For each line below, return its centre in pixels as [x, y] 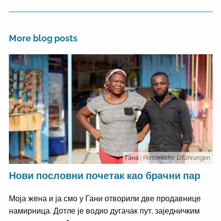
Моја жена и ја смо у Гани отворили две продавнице [105, 199]
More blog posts [43, 38]
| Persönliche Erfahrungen [175, 158]
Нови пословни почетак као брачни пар [104, 176]
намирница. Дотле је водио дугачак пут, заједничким [104, 211]
